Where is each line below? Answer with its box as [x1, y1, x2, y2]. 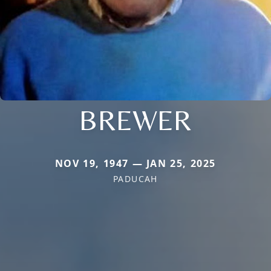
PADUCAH [113, 173, 158, 185]
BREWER [79, 103, 192, 137]
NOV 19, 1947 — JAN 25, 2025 [54, 157, 217, 171]
